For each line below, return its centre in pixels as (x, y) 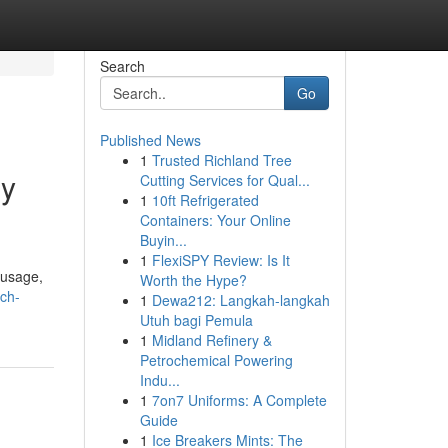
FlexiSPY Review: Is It (220, 260)
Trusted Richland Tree (221, 160)
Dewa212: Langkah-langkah (240, 300)
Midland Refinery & (211, 340)
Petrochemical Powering (216, 360)
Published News (150, 140)
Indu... (159, 380)
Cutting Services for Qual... (224, 180)
